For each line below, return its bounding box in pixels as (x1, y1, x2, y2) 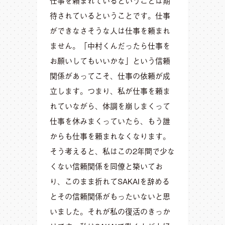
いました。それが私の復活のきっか (50, 205, 170, 217)
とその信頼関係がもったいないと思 (50, 190, 170, 202)
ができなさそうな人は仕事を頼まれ (50, 25, 170, 36)
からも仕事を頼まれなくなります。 (50, 130, 170, 142)
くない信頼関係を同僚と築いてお (50, 160, 163, 172)
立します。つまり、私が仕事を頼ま (50, 85, 170, 96)
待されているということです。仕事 (50, 10, 170, 21)
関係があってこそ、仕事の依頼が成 (50, 70, 170, 81)
